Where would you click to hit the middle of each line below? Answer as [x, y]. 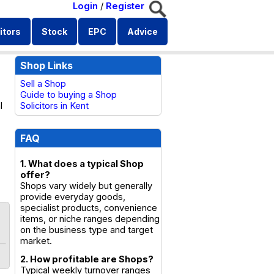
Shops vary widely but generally [86, 186]
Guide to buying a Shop [68, 95]
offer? [35, 175]
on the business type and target [87, 230]
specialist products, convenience [89, 208]
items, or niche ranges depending [90, 219]
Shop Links [46, 65]
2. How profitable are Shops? [87, 259]
